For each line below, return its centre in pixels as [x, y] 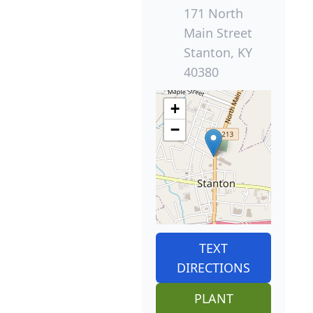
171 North [213, 14]
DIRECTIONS [213, 268]
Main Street [218, 33]
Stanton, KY [218, 53]
